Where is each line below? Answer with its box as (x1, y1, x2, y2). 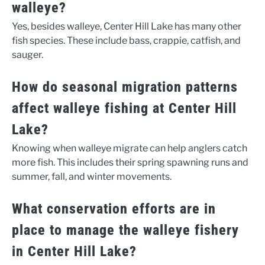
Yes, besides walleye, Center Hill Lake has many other (12, 20, 241, 32)
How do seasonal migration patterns (12, 78, 238, 95)
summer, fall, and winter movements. (12, 170, 172, 182)
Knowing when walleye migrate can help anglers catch (12, 142, 247, 154)
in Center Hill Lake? (12, 243, 137, 260)
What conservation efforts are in (12, 200, 216, 217)
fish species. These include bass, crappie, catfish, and (12, 34, 241, 46)
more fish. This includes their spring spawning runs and (12, 156, 248, 168)
